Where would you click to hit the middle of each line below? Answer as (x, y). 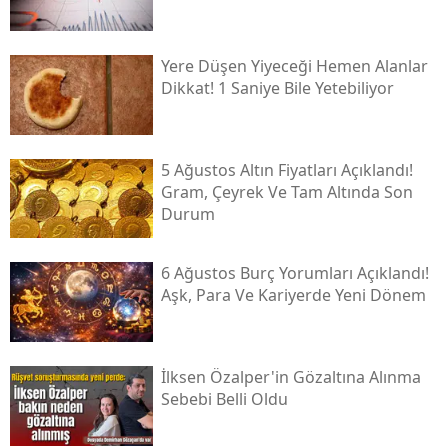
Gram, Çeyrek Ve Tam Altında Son (286, 191)
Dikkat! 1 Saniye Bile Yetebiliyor (277, 87)
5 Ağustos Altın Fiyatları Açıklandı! (286, 169)
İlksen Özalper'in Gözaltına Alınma (290, 376)
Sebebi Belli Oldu (224, 398)
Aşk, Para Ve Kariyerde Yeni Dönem (293, 295)
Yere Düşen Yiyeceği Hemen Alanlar (294, 65)
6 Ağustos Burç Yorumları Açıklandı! (294, 273)
